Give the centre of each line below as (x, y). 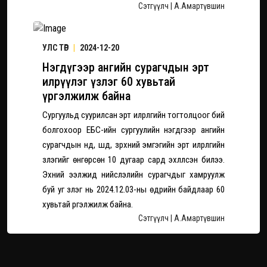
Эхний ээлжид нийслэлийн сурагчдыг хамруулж (133, 175)
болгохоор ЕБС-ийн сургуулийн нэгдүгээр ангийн (133, 130)
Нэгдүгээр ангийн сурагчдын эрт (126, 68)
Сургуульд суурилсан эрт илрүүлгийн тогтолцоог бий (133, 115)
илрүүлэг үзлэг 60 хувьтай (109, 82)
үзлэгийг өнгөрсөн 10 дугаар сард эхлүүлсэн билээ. (133, 160)
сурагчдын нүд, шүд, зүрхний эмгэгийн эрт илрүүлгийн (133, 145)
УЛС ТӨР (56, 48)
